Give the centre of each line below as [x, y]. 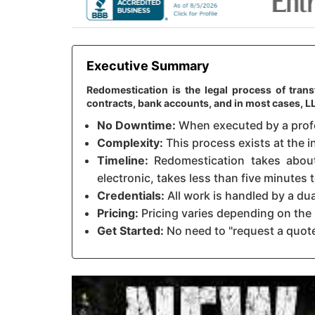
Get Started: [130, 231]
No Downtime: [136, 126]
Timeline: [123, 161]
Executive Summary [148, 66]
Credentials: [131, 196]
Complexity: [130, 143]
